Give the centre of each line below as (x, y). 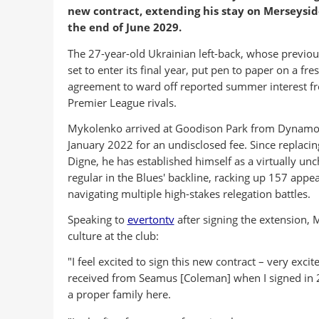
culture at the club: (113, 236)
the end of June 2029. (124, 27)
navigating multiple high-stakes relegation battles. (189, 193)
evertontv (151, 219)
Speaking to (97, 219)
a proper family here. (119, 294)
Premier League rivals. (122, 102)
